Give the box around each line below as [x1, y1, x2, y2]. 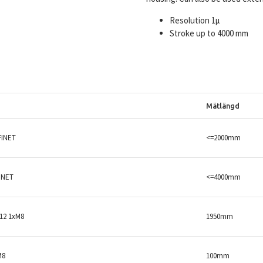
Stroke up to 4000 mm [170, 28, 248, 39]
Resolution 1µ [170, 15, 220, 26]
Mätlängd [206, 101, 240, 110]
